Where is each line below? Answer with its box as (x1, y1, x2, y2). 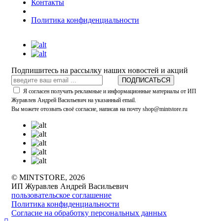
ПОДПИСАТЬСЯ (122, 76, 170, 84)
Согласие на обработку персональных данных (11, 209, 167, 218)
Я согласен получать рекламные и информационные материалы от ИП (23, 88, 196, 95)
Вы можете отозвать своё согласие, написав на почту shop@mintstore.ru (11, 106, 187, 113)
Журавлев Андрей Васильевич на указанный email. (11, 97, 136, 104)
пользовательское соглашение (11, 191, 111, 200)
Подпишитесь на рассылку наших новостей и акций (11, 66, 188, 75)
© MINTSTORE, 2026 (11, 173, 85, 182)
